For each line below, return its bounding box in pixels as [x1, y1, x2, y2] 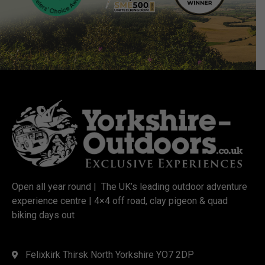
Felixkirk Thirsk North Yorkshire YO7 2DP [25, 249, 194, 261]
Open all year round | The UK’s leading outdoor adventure [12, 181, 247, 193]
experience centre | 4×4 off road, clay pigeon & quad [12, 195, 228, 207]
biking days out [12, 209, 75, 221]
